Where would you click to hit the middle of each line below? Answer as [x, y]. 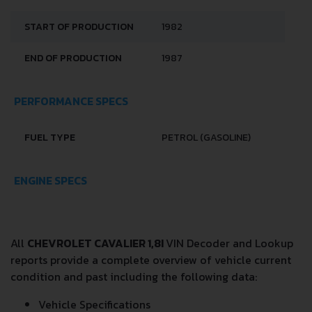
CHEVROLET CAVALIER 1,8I [96, 243]
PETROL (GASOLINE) [206, 138]
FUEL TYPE [50, 138]
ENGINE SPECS [50, 180]
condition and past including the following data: [134, 276]
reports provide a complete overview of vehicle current [151, 260]
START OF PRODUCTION [79, 27]
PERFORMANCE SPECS [71, 101]
